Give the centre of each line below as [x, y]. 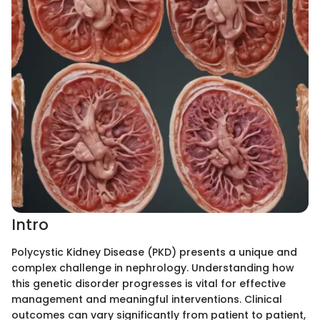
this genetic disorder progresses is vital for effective [149, 283]
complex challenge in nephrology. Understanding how [153, 267]
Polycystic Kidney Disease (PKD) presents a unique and [154, 252]
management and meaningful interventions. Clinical [147, 299]
